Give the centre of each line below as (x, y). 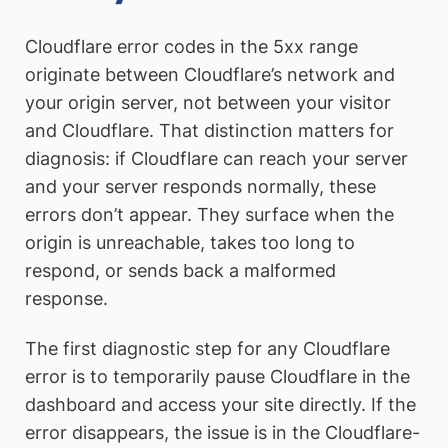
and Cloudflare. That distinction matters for (209, 131)
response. (66, 299)
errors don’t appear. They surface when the (209, 215)
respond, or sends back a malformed (180, 271)
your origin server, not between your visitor (208, 103)
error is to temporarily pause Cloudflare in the (217, 376)
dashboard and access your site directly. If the (220, 404)
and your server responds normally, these (200, 187)
